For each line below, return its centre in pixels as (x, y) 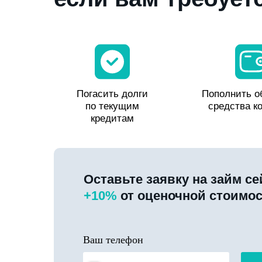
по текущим (112, 106)
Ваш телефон (113, 239)
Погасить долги (112, 94)
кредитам (112, 118)
